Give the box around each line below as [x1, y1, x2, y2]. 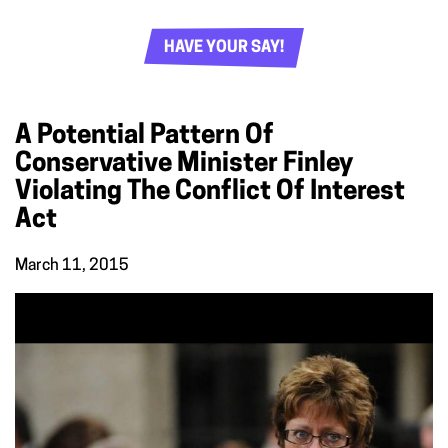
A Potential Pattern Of [15, 122, 274, 150]
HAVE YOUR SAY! [164, 40, 284, 57]
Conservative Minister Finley [15, 150, 353, 178]
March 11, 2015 [15, 257, 129, 274]
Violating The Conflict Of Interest [15, 178, 405, 206]
